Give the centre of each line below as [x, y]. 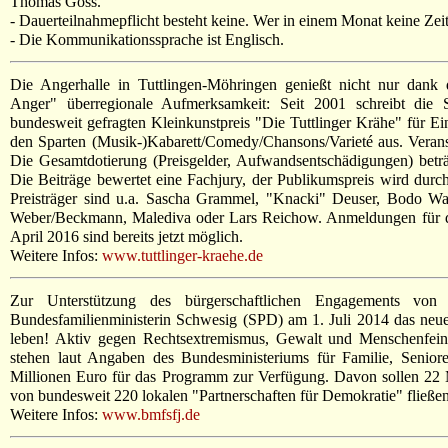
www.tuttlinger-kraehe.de [182, 255]
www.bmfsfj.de [151, 414]
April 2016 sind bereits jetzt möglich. [126, 236]
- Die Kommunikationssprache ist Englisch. [147, 39]
